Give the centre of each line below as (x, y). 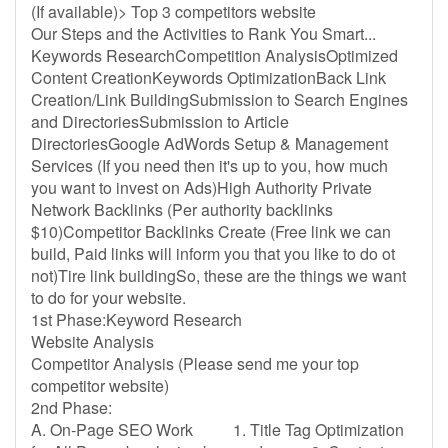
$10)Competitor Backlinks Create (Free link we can (211, 231)
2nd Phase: (71, 407)
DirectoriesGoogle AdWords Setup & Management (209, 143)
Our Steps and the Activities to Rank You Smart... (203, 33)
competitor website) (100, 385)
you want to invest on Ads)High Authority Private (201, 187)
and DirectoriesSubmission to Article (160, 121)
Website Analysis (92, 341)
